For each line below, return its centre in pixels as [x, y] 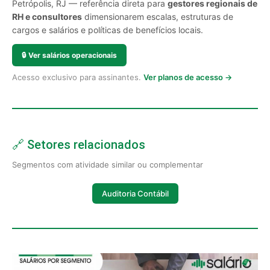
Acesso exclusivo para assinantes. [78, 77]
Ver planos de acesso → [188, 77]
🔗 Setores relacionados [79, 145]
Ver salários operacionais [73, 55]
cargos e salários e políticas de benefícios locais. [108, 30]
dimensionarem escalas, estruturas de [158, 17]
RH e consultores [47, 17]
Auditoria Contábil [135, 193]
